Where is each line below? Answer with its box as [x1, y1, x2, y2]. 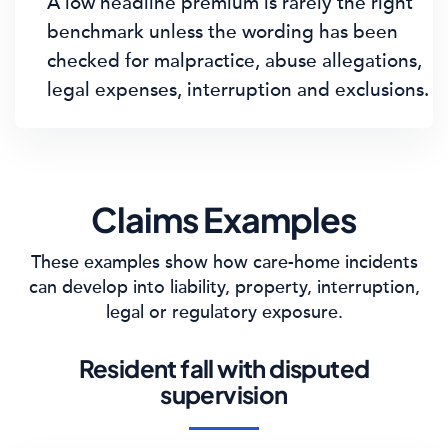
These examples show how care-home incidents [30, 251, 418, 273]
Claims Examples [91, 198, 357, 241]
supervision [160, 379, 288, 409]
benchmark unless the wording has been [47, 20, 398, 43]
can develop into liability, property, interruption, [28, 276, 420, 298]
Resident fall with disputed [78, 353, 370, 383]
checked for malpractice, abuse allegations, [47, 49, 422, 72]
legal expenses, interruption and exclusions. [47, 78, 429, 101]
